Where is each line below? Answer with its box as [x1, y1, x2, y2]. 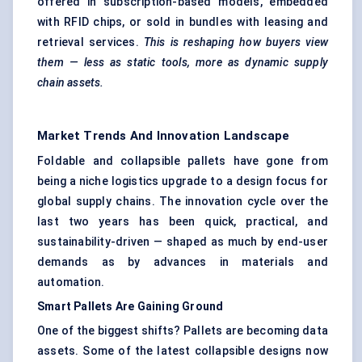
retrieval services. [37, 36, 144, 49]
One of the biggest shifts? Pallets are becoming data [37, 324, 328, 338]
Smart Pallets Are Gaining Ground [37, 300, 224, 314]
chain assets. [37, 76, 104, 90]
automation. [37, 276, 105, 289]
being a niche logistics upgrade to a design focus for [37, 175, 328, 188]
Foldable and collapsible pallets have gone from [37, 154, 328, 168]
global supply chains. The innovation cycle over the [37, 195, 328, 208]
